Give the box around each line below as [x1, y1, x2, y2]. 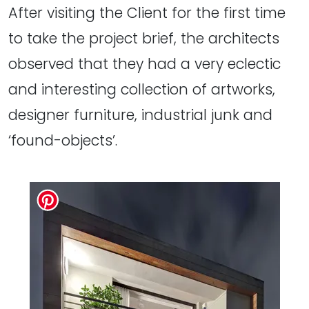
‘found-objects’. [8, 130, 117, 151]
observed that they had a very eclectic [8, 54, 281, 74]
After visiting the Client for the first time [8, 3, 286, 23]
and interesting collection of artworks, [8, 79, 275, 100]
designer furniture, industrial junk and [8, 105, 272, 126]
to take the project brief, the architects [8, 28, 279, 49]
